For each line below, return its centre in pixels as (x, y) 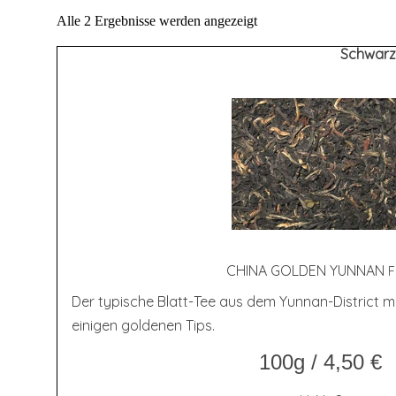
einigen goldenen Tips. (147, 326)
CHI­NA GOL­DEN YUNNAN (307, 271)
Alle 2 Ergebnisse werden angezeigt (157, 21)
